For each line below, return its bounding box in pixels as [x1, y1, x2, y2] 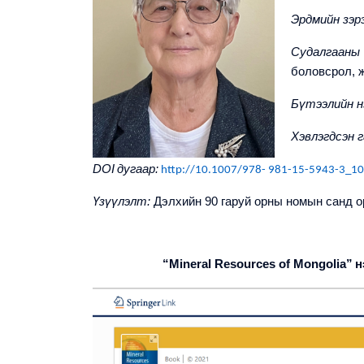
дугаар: [117, 162, 158, 175]
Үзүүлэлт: [93, 195, 150, 208]
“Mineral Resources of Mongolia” [162, 258, 353, 271]
